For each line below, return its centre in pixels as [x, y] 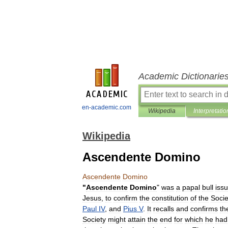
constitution [170, 198]
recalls [164, 209]
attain [137, 219]
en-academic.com [107, 107]
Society [94, 219]
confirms [204, 209]
